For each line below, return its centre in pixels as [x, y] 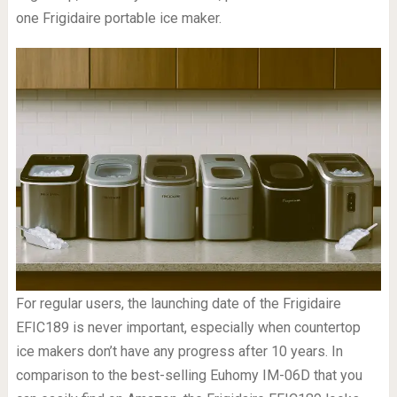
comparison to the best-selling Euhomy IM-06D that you [189, 375]
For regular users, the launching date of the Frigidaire [178, 303]
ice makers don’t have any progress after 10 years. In [179, 351]
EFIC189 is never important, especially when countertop [188, 327]
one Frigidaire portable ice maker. [118, 18]
